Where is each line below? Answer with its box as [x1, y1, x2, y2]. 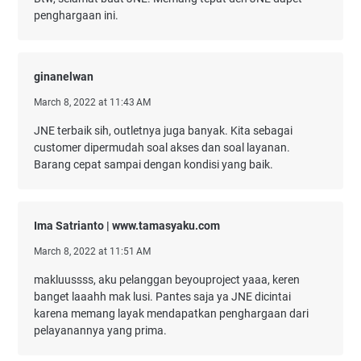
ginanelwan [34, 69, 93, 83]
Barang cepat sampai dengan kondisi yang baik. [34, 157, 273, 171]
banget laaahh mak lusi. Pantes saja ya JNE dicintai [34, 289, 291, 303]
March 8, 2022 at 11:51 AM [34, 245, 151, 257]
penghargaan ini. [34, 8, 118, 22]
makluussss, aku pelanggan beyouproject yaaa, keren [34, 272, 300, 286]
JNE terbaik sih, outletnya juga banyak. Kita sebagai [34, 123, 293, 137]
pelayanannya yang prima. [34, 323, 167, 337]
